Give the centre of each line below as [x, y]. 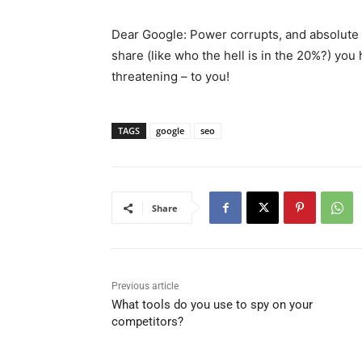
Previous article [145, 286]
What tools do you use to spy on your [212, 305]
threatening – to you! [170, 77]
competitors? [147, 322]
